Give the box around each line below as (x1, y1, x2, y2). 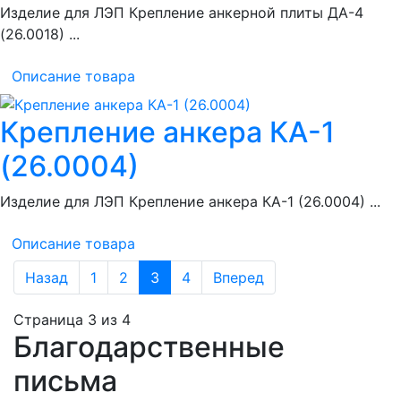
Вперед (213, 269, 264, 287)
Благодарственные (13, 329, 285, 365)
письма (13, 363, 117, 399)
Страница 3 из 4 (13, 311, 131, 329)
